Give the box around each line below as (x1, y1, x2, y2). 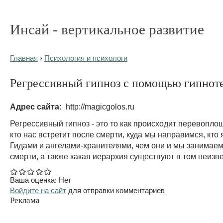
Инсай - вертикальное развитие (10, 21, 204, 37)
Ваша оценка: (10, 175, 59, 184)
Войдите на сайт (10, 186, 66, 195)
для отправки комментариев (66, 186, 165, 195)
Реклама (10, 195, 40, 205)
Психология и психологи (44, 54, 127, 62)
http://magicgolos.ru (64, 102, 134, 111)
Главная (10, 54, 38, 62)
